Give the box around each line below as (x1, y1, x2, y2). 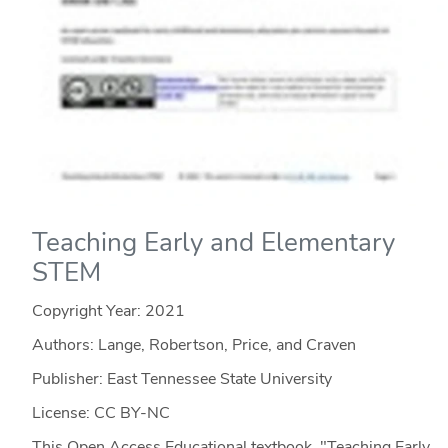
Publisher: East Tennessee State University (31, 367, 332, 390)
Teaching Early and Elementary (31, 224, 395, 260)
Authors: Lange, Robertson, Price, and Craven (31, 333, 356, 356)
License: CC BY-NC (31, 401, 170, 424)
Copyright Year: (31, 299, 145, 322)
